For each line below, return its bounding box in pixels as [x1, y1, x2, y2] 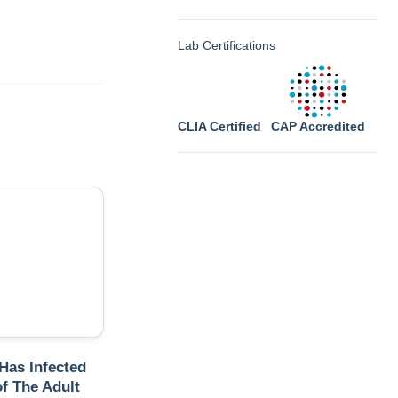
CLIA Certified [178, 119, 261, 133]
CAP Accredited [271, 119, 365, 133]
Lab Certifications [178, 38, 275, 52]
